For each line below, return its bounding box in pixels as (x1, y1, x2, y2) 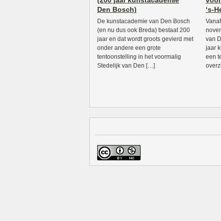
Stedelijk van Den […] (97, 62, 155, 69)
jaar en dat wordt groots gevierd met (97, 36, 193, 42)
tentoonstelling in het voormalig (97, 53, 181, 60)
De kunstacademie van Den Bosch (97, 18, 190, 25)
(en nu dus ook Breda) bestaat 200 (97, 27, 190, 34)
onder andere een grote (97, 44, 161, 51)
